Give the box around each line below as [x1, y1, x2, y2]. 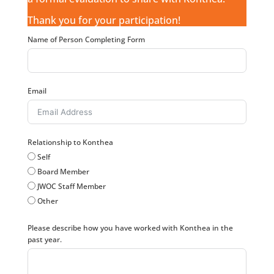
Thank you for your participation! [27, 13, 180, 27]
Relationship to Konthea [27, 137, 113, 147]
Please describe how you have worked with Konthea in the [27, 223, 233, 233]
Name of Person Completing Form [27, 34, 145, 45]
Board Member [37, 166, 89, 177]
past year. [27, 234, 62, 245]
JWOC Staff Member [37, 181, 106, 191]
